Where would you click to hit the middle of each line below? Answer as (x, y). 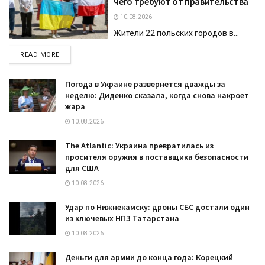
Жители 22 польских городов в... (177, 33)
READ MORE (40, 54)
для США (82, 168)
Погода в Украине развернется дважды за (145, 84)
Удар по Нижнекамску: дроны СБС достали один (157, 207)
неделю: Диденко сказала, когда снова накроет (157, 95)
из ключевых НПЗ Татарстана (122, 218)
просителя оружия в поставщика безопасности (157, 156)
